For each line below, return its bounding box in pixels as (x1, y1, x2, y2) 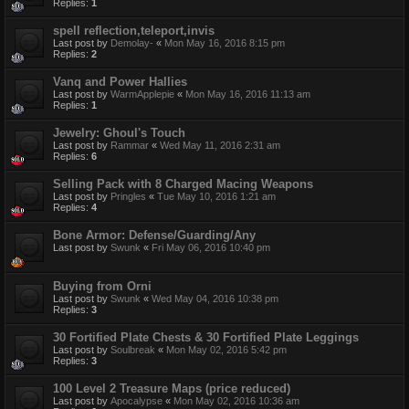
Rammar (110, 139, 149, 151)
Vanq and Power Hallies (53, 74, 187, 89)
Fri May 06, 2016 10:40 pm (152, 241, 270, 253)
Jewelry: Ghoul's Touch (53, 125, 185, 140)
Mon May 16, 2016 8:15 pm (164, 37, 285, 48)
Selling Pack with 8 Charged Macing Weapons (53, 176, 313, 191)
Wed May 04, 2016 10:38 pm (152, 292, 278, 304)
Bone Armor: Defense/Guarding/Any (53, 227, 256, 242)
